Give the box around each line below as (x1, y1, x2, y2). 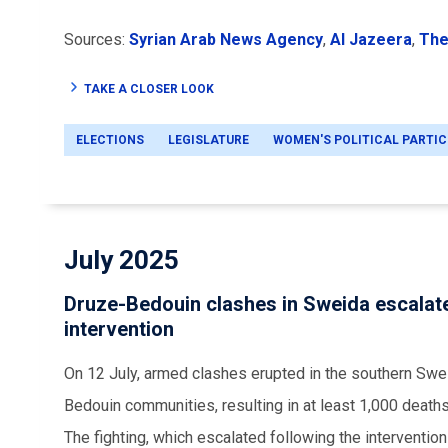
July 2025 (64, 244, 179, 275)
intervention (64, 316, 174, 341)
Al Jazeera (330, 29, 412, 49)
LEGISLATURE (168, 132, 249, 147)
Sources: (64, 29, 129, 49)
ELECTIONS (76, 132, 144, 147)
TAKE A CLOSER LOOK (84, 81, 214, 96)
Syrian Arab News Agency (129, 29, 323, 49)
